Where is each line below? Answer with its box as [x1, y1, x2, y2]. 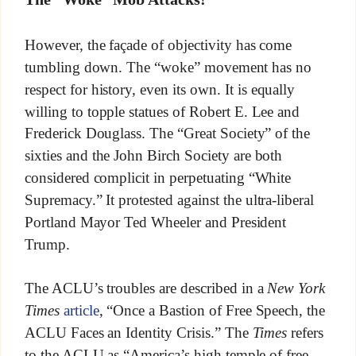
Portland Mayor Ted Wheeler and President [24, 213, 287, 230]
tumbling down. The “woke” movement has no [24, 58, 312, 75]
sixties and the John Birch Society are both [24, 147, 283, 164]
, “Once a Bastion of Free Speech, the [99, 302, 326, 319]
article [63, 302, 99, 319]
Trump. [24, 235, 70, 253]
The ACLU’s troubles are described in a [24, 280, 268, 297]
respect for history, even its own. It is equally [24, 80, 296, 98]
